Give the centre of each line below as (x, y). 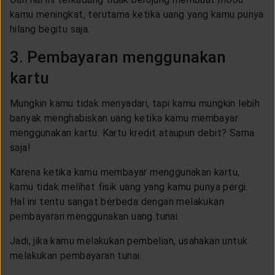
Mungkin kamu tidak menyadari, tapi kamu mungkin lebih (135, 103)
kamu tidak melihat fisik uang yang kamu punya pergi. (129, 187)
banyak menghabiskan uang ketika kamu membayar (124, 118)
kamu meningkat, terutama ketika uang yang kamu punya (137, 14)
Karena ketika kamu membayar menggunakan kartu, (125, 172)
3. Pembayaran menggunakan (118, 57)
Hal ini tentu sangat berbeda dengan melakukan (117, 201)
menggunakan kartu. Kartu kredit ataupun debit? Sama (132, 133)
